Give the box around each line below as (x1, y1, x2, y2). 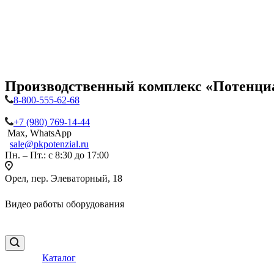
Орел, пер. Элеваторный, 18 (5, 173, 122, 183)
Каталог (42, 253, 76, 263)
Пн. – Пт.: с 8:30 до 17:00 (5, 150, 109, 160)
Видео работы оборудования (5, 199, 124, 209)
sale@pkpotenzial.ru (10, 139, 89, 149)
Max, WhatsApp (5, 128, 72, 138)
